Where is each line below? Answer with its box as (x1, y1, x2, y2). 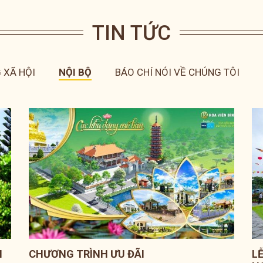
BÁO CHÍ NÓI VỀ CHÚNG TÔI (114, 66, 240, 78)
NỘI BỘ (58, 66, 92, 78)
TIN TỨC (92, 21, 171, 45)
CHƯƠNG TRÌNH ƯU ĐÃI (28, 247, 144, 260)
